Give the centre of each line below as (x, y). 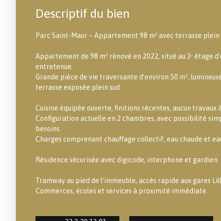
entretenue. (54, 66)
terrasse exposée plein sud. (78, 87)
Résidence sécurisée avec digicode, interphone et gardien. (127, 160)
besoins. (48, 129)
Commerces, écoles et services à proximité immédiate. (122, 191)
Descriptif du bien (83, 13)
